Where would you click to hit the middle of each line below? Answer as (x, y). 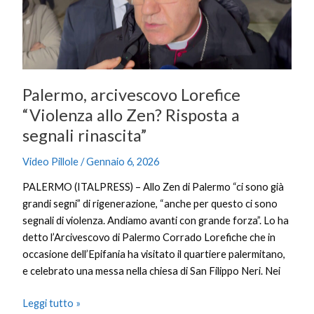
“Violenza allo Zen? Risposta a (131, 115)
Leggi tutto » (52, 303)
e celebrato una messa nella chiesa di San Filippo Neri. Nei (152, 271)
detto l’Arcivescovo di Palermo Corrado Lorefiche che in (149, 238)
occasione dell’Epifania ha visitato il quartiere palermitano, (154, 254)
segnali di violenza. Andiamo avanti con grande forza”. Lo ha (156, 221)
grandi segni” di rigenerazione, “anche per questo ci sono (150, 204)
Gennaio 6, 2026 (123, 161)
